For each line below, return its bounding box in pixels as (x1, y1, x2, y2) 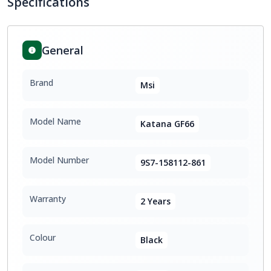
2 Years (140, 195, 171, 207)
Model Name (30, 116, 81, 127)
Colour (30, 232, 56, 243)
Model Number (30, 154, 89, 166)
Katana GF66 (140, 118, 194, 129)
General (42, 43, 83, 57)
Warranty (30, 193, 66, 204)
